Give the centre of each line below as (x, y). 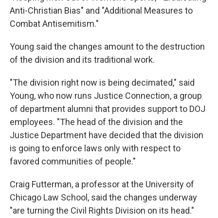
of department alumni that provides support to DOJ (108, 109)
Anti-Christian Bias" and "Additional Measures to (101, 10)
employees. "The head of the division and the (96, 122)
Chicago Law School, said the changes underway (103, 197)
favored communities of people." (73, 161)
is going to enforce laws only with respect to (95, 148)
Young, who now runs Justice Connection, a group (106, 96)
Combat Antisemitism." (54, 24)
